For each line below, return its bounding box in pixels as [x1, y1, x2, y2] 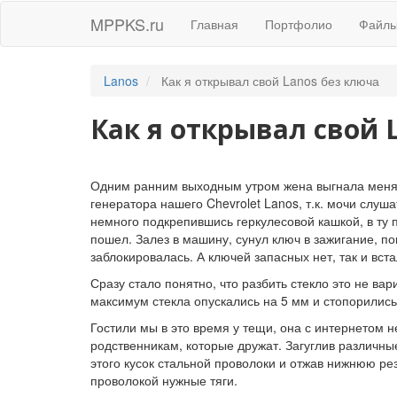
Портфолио [265, 15, 332, 33]
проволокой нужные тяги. [90, 371, 237, 389]
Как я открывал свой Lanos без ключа [158, 72, 379, 90]
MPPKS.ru [90, 12, 164, 35]
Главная [191, 15, 238, 33]
